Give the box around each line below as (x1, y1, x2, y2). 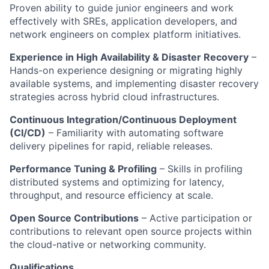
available (10, 77, 53, 89)
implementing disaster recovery (112, 77, 259, 89)
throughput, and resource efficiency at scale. (10, 189, 213, 201)
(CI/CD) (10, 127, 46, 139)
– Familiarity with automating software (46, 127, 223, 139)
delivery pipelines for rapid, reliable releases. (10, 140, 213, 152)
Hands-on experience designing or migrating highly (10, 64, 243, 76)
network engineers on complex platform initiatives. (10, 28, 241, 40)
